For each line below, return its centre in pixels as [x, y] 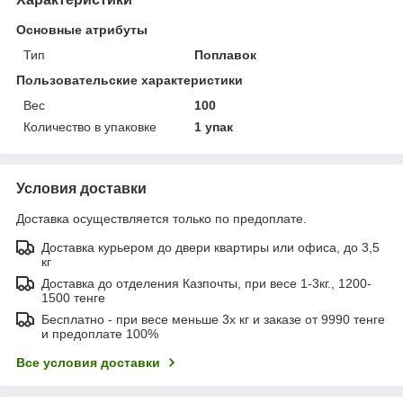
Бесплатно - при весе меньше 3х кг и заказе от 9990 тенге [213, 319]
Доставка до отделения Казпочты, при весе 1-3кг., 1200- [206, 283]
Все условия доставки [88, 362]
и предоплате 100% [100, 333]
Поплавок [226, 54]
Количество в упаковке [90, 126]
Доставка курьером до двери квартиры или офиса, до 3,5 [210, 247]
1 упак [214, 126]
